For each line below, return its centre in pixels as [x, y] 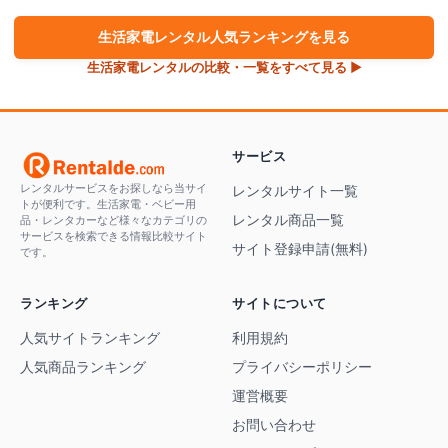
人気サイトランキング [90, 337]
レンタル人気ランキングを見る [252, 36]
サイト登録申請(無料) [300, 248]
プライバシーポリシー [302, 366]
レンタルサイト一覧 [295, 190]
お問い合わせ [274, 424]
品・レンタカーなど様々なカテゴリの [113, 220]
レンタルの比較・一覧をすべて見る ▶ [250, 66]
